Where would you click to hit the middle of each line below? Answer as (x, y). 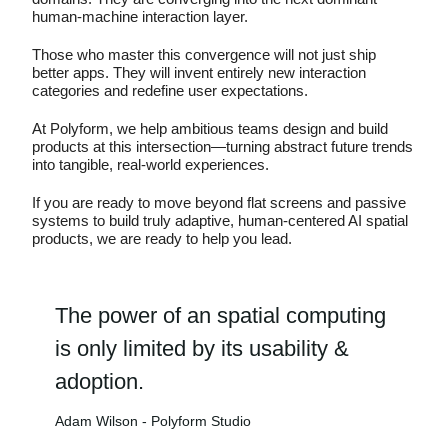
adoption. (99, 382)
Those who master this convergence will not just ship (204, 55)
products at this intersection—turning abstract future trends (222, 147)
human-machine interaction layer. (140, 17)
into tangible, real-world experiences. (150, 165)
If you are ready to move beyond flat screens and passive (219, 203)
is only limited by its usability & (202, 349)
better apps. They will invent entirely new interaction (199, 73)
